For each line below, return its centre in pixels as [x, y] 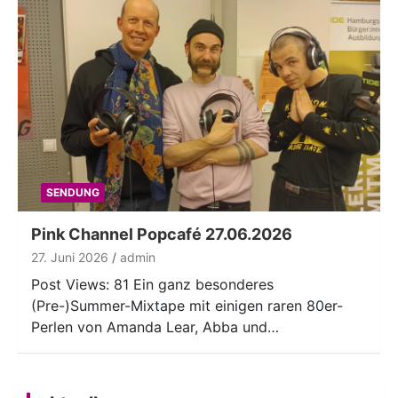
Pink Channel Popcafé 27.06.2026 [162, 234]
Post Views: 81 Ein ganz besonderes [152, 284]
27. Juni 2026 [70, 257]
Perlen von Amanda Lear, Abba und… [155, 326]
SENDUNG [72, 192]
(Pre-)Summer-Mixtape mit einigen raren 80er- [187, 305]
